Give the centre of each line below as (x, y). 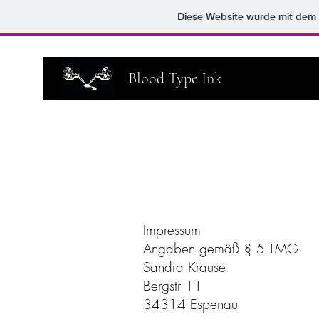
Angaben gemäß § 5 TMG (221, 249)
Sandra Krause (184, 267)
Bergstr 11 (173, 286)
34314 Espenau (190, 304)
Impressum (172, 230)
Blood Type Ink (175, 78)
